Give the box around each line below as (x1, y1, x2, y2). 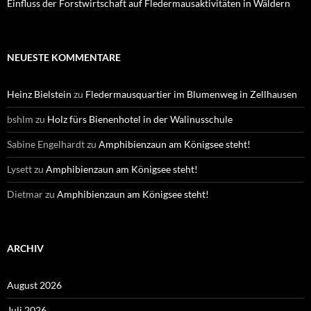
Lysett (7, 162, 32, 175)
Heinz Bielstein (7, 87, 72, 100)
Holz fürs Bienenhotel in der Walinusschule (47, 112, 233, 125)
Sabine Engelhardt (7, 137, 85, 150)
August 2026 (7, 278, 62, 291)
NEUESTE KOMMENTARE (7, 51, 121, 63)
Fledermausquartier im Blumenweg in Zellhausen (85, 87, 297, 100)
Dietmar (7, 187, 43, 200)
